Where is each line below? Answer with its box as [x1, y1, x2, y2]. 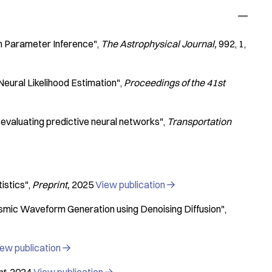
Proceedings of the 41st [124, 76, 225, 89]
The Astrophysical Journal [101, 38, 214, 50]
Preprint [32, 178, 67, 191]
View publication [95, 178, 167, 191]
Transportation [167, 115, 231, 127]
